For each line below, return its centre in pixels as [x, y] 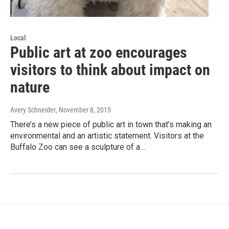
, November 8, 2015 [83, 110]
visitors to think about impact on [110, 70]
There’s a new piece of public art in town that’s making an [111, 125]
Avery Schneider [33, 110]
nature [30, 87]
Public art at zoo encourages [99, 53]
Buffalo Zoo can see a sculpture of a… [78, 147]
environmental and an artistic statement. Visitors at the [107, 136]
